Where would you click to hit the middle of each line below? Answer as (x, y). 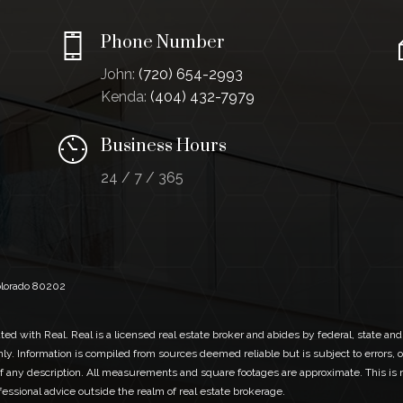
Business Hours (163, 146)
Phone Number (162, 43)
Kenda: (125, 97)
